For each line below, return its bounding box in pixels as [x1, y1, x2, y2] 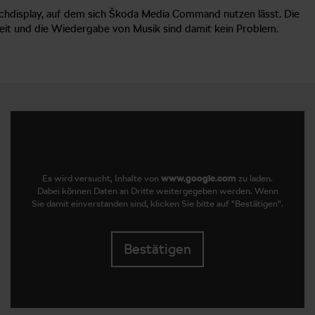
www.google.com [161, 173, 236, 184]
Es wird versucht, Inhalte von [42, 173, 161, 184]
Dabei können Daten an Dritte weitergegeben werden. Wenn [37, 186, 278, 196]
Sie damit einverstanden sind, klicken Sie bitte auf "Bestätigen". [32, 198, 283, 209]
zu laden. [236, 173, 273, 184]
